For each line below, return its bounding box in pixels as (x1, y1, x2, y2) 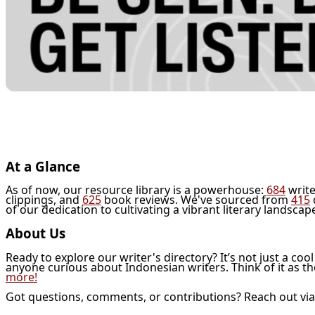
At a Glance (6, 157, 80, 175)
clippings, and (6, 192, 82, 208)
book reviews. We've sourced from (101, 192, 291, 208)
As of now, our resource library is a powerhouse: (6, 182, 266, 198)
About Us (6, 224, 65, 243)
